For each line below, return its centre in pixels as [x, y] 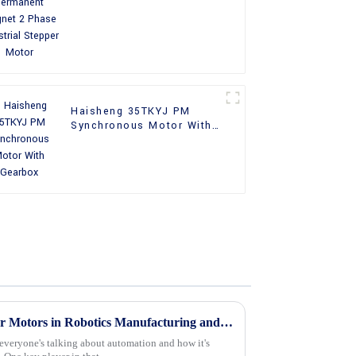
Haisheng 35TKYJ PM [131, 112]
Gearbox [94, 140]
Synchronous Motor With [141, 126]
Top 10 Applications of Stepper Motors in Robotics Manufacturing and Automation [226, 322]
